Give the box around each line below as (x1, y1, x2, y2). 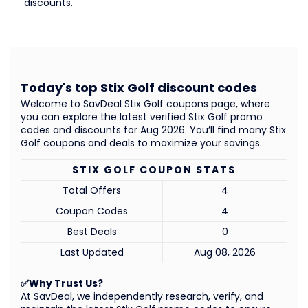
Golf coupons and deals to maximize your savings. (21, 135, 262, 150)
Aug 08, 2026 (194, 245, 256, 259)
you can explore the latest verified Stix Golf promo (21, 109, 263, 124)
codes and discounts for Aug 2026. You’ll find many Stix (21, 122, 286, 137)
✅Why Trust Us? (21, 276, 103, 290)
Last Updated (60, 245, 124, 259)
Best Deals (67, 224, 117, 239)
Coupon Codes (56, 203, 128, 218)
